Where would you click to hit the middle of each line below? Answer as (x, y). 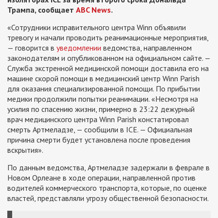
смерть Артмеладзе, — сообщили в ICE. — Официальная (100, 129)
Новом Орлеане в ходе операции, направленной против (101, 178)
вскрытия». (25, 150)
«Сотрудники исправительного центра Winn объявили (97, 27)
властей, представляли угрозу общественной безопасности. (108, 198)
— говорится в (32, 48)
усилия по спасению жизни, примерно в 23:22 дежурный (101, 109)
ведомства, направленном (146, 48)
